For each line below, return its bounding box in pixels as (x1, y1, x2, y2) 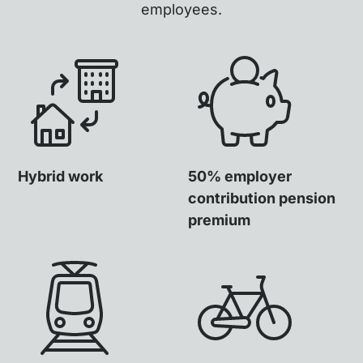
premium (188, 211, 250, 228)
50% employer (188, 167, 292, 185)
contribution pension (188, 189, 335, 207)
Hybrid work (18, 167, 104, 185)
